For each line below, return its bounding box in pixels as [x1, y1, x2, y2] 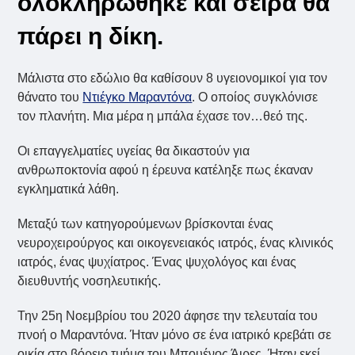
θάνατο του [17, 90, 83, 104]
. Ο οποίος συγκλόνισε [192, 90, 319, 104]
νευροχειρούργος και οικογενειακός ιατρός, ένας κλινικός [17, 235, 334, 250]
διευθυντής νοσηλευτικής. [17, 273, 162, 288]
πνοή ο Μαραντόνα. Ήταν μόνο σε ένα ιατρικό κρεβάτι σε [17, 327, 332, 342]
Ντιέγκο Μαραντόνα [82, 90, 193, 104]
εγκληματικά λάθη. [17, 181, 120, 196]
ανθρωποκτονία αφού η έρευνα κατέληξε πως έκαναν [17, 162, 314, 177]
